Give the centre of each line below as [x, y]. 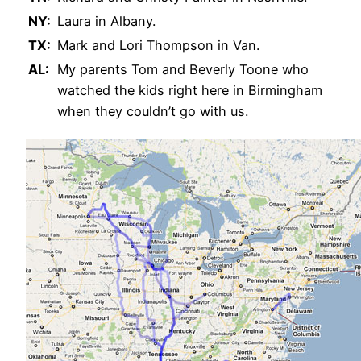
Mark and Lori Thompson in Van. [158, 46]
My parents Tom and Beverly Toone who [183, 70]
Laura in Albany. [106, 21]
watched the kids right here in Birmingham [190, 91]
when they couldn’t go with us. [153, 112]
